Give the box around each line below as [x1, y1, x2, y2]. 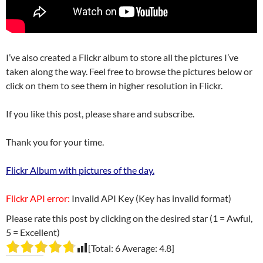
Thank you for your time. [6, 136, 104, 148]
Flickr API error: [6, 193, 72, 204]
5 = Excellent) [6, 227, 60, 238]
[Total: [88, 242, 115, 254]
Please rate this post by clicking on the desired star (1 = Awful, [6, 213, 252, 224]
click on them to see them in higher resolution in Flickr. [6, 80, 222, 92]
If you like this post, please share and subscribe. [6, 108, 194, 120]
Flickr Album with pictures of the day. [6, 164, 154, 176]
